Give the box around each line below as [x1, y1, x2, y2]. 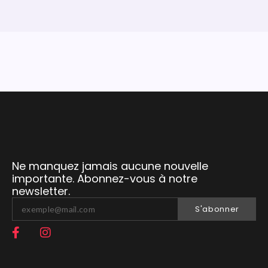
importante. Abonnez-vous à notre [12, 170, 197, 186]
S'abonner [194, 203, 240, 215]
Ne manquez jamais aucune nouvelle [12, 158, 208, 173]
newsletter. [12, 183, 70, 199]
